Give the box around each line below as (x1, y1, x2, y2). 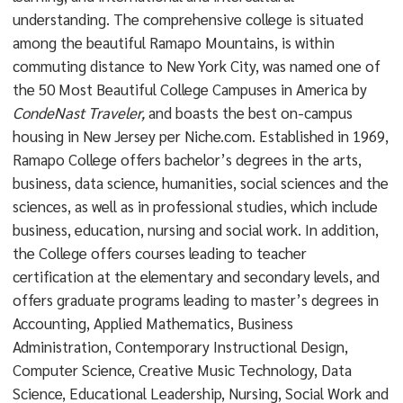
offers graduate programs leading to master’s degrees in (12, 290, 379, 309)
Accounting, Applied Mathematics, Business (12, 313, 293, 333)
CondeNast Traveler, (12, 103, 145, 122)
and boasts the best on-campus (144, 103, 353, 122)
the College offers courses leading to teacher (12, 243, 307, 263)
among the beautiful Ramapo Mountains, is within (12, 32, 335, 52)
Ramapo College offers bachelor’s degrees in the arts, (12, 149, 362, 169)
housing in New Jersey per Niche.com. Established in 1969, (12, 126, 389, 146)
